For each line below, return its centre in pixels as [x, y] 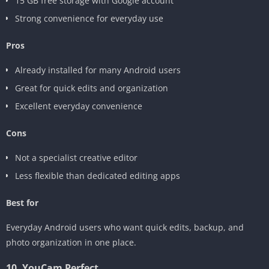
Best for [22, 202]
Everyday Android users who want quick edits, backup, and [125, 227]
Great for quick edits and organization [92, 88]
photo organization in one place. [71, 242]
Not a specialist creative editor [76, 157]
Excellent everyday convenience [79, 106]
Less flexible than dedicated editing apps [98, 175]
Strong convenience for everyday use [89, 18]
